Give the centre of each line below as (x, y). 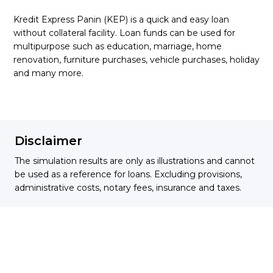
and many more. (48, 73)
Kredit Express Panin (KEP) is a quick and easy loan (121, 19)
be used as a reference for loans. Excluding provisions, (128, 174)
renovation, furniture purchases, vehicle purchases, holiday (136, 60)
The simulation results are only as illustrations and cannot (135, 161)
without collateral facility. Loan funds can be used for (124, 33)
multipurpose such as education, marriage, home (118, 46)
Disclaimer (48, 141)
